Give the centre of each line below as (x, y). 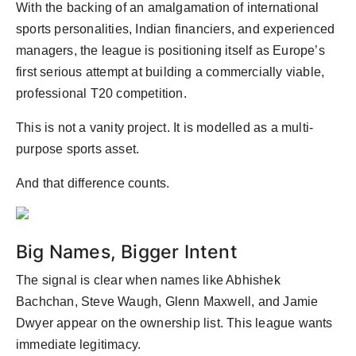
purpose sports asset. (78, 149)
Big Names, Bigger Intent (127, 252)
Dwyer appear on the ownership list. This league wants (174, 323)
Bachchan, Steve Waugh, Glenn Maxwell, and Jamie (167, 302)
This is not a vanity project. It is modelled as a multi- (165, 128)
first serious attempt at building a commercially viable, (170, 72)
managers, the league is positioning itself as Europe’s (170, 51)
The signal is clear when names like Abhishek (148, 281)
